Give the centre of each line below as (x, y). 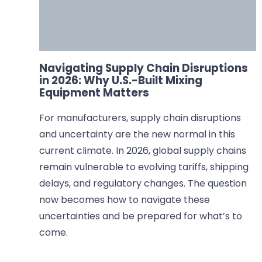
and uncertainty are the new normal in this (137, 134)
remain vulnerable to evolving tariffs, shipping (144, 167)
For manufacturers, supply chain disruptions (140, 118)
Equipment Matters (94, 92)
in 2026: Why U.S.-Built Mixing (121, 80)
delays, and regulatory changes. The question (143, 183)
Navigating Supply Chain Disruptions (144, 68)
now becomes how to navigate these (125, 199)
